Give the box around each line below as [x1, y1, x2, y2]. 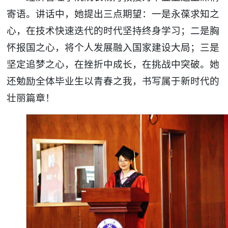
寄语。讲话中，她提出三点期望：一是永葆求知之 [7, 6, 220, 20]
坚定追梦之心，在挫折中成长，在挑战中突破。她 [7, 56, 220, 70]
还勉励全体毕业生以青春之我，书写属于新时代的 [7, 73, 220, 87]
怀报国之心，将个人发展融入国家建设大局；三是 [7, 40, 220, 53]
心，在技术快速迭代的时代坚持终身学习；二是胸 [7, 23, 220, 37]
